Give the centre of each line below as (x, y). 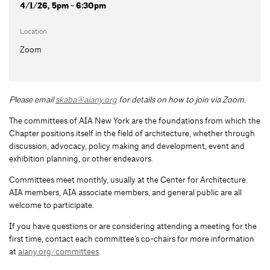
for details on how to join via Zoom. (181, 99)
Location (33, 31)
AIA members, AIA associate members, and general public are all (125, 192)
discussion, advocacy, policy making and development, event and (127, 146)
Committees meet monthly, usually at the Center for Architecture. (128, 179)
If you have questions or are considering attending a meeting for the (133, 226)
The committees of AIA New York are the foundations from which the (135, 120)
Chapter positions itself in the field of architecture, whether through (132, 133)
